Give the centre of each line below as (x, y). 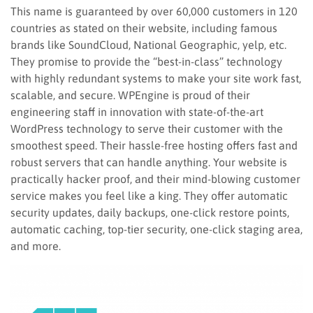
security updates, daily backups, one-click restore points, (150, 212)
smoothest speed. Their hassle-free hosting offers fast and (154, 145)
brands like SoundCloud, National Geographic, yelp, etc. (148, 44)
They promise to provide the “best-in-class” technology (146, 61)
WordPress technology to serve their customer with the (147, 128)
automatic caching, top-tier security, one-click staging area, (156, 229)
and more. (36, 246)
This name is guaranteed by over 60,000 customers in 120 (154, 11)
